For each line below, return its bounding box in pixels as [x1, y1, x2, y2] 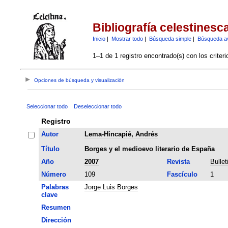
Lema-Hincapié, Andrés [84, 130, 158, 138]
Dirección [41, 216, 71, 224]
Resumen [41, 203, 71, 211]
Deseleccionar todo [73, 103, 122, 109]
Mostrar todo [111, 35, 143, 42]
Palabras [41, 183, 69, 191]
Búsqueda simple [149, 35, 191, 42]
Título [41, 145, 60, 153]
